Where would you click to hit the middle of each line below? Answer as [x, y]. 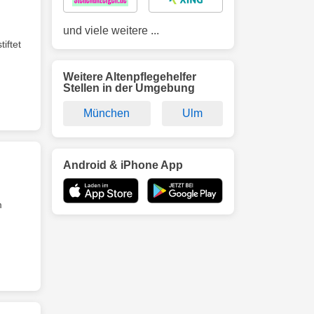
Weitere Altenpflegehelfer [130, 77]
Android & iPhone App [123, 165]
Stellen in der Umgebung [129, 88]
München [107, 113]
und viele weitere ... [111, 30]
